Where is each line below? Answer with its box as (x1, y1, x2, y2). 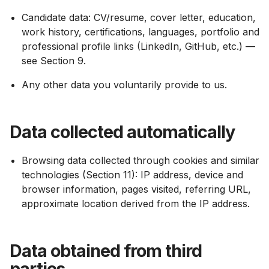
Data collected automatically (10, 121, 235, 142)
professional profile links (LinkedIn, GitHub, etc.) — (22, 40, 255, 52)
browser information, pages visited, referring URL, (22, 183, 251, 195)
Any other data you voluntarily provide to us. (22, 79, 227, 91)
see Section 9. (22, 55, 86, 67)
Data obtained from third (10, 240, 202, 261)
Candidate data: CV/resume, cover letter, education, (22, 11, 256, 23)
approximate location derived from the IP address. (22, 198, 250, 210)
